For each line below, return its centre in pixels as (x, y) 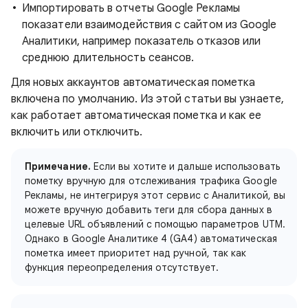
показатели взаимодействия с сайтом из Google (150, 25)
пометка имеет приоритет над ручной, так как (136, 253)
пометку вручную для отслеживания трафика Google (151, 181)
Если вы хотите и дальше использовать (185, 166)
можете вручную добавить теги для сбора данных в (148, 210)
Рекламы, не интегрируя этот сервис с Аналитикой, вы (155, 195)
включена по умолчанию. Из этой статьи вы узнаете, (147, 99)
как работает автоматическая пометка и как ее (136, 115)
